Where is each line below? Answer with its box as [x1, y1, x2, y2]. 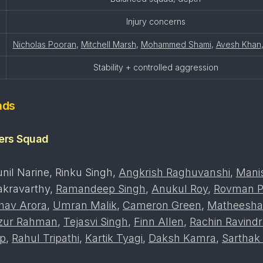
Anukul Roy [151, 183, 208, 195]
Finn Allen [134, 215, 184, 228]
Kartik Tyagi [85, 232, 143, 244]
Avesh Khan [215, 39, 261, 49]
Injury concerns [126, 16, 186, 26]
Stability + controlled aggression [93, 62, 218, 72]
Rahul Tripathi [12, 232, 79, 244]
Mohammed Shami [140, 39, 211, 49]
